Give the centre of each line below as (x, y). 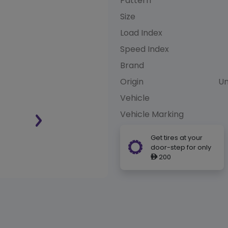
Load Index (141, 33)
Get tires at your (177, 137)
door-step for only (181, 147)
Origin (132, 81)
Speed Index (145, 49)
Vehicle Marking (152, 114)
